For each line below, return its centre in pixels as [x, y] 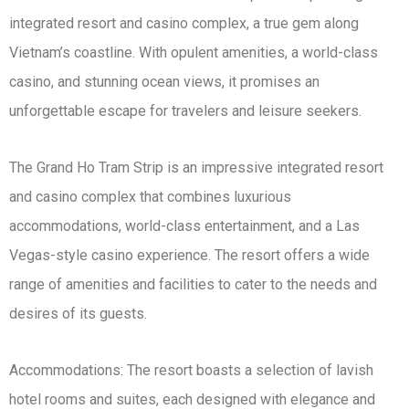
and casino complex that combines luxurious [150, 197]
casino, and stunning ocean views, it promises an [164, 82]
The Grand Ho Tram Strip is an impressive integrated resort [196, 168]
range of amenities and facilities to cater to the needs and [193, 285]
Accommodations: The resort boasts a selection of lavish [191, 371]
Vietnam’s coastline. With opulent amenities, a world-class [194, 53]
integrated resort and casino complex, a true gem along [184, 24]
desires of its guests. [78, 314]
